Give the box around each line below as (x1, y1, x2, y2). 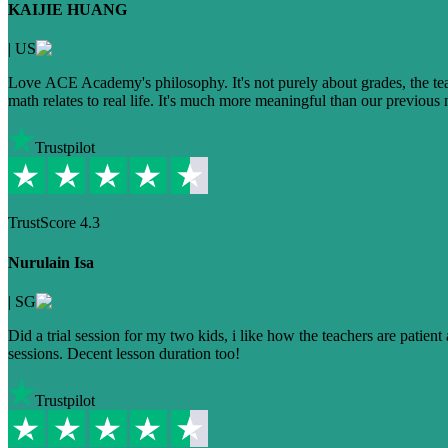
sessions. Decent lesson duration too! (8, 344, 240, 362)
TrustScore (8, 214, 80, 232)
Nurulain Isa (8, 253, 94, 271)
